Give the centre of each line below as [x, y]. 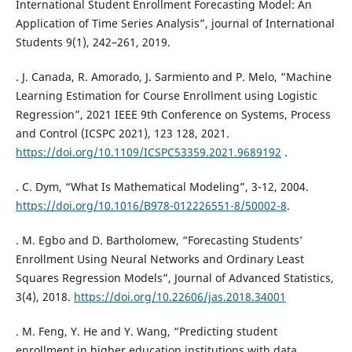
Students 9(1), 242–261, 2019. [93, 42]
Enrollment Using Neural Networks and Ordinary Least [159, 259]
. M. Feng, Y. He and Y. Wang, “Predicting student [146, 332]
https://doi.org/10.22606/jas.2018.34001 [180, 297]
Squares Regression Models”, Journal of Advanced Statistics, [174, 278]
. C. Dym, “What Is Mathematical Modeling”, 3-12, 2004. [162, 187]
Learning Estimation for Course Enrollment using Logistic [166, 96]
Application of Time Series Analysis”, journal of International [175, 24]
